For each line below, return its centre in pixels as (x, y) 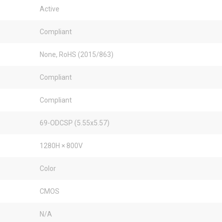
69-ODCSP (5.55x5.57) (75, 123)
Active (50, 9)
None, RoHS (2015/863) (77, 55)
